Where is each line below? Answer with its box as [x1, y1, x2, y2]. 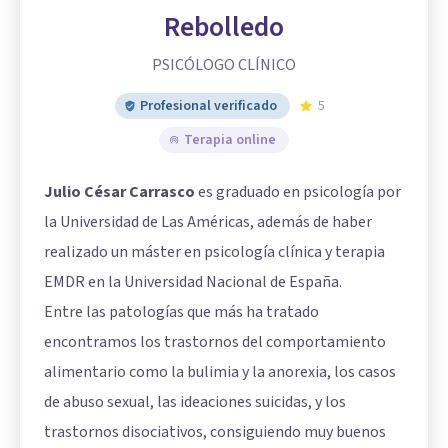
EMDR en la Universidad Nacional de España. [44, 271, 342, 293]
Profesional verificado [140, 96, 277, 116]
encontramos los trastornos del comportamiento [44, 331, 386, 353]
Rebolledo [164, 7, 284, 47]
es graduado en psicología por [195, 181, 401, 203]
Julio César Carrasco [44, 181, 195, 203]
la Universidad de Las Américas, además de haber [44, 211, 372, 233]
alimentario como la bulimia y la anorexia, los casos [44, 361, 396, 383]
